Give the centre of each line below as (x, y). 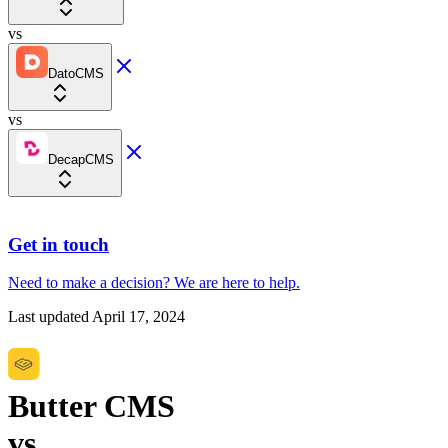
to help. (276, 283)
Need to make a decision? (89, 283)
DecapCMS (81, 159)
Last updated (48, 317)
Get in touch (58, 244)
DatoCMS (76, 73)
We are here (211, 283)
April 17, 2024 (138, 317)
